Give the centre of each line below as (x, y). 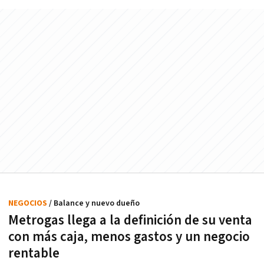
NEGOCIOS (29, 204)
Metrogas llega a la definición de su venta (130, 221)
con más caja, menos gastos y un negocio (129, 237)
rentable (34, 254)
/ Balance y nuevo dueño (94, 204)
